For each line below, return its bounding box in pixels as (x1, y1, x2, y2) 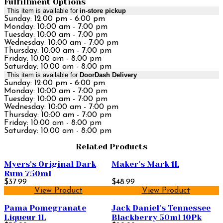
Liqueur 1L (4, 212, 46, 222)
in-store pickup (80, 7, 126, 15)
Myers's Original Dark (4, 159, 96, 169)
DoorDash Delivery (80, 71, 137, 79)
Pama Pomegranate (4, 203, 86, 213)
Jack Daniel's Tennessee (111, 203, 211, 213)
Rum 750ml (4, 168, 51, 178)
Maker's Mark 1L (111, 159, 179, 169)
